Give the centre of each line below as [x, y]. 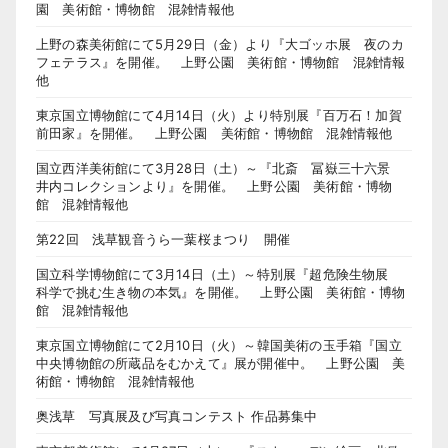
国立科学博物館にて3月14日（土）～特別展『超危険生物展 [219, 273]
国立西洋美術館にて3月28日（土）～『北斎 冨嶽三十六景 [220, 167]
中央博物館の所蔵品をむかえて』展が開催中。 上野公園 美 [221, 362]
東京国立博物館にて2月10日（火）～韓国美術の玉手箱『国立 [219, 344]
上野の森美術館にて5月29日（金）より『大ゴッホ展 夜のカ [220, 43]
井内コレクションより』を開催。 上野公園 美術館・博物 [214, 185]
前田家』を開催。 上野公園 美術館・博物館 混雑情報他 [214, 132]
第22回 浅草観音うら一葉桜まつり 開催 [163, 238]
